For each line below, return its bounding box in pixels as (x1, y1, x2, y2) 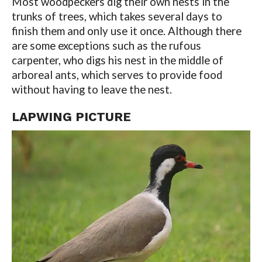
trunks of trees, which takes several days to (11, 10, 222, 23)
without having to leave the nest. (11, 83, 172, 96)
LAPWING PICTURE (11, 109, 131, 125)
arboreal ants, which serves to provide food (11, 68, 222, 82)
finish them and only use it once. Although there (11, 25, 242, 38)
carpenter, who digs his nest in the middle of (11, 54, 223, 67)
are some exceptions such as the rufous (11, 39, 201, 53)
